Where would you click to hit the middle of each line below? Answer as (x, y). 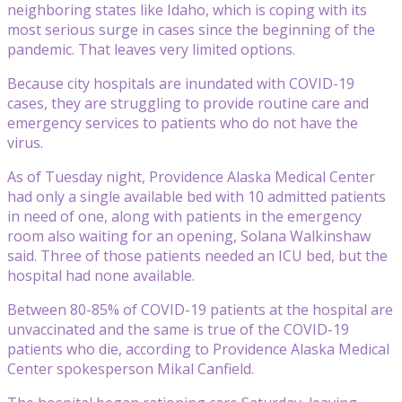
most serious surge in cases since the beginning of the (191, 29)
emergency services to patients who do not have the (183, 122)
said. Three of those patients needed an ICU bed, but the (197, 255)
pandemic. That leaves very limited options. (151, 49)
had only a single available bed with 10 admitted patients (197, 196)
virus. (25, 142)
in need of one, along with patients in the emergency (184, 216)
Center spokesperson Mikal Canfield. (131, 368)
